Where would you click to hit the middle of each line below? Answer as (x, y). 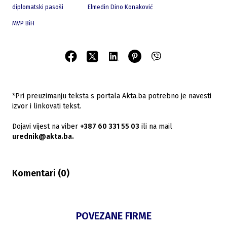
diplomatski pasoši (38, 7)
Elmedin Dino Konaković (120, 7)
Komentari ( (36, 173)
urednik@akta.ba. (43, 137)
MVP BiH (23, 23)
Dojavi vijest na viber (45, 126)
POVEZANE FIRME (113, 216)
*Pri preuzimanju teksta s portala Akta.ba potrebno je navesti (112, 96)
